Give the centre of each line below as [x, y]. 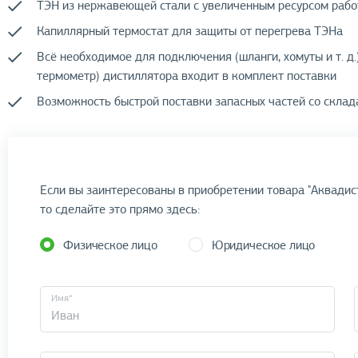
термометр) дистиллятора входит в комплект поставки [187, 76]
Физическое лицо [110, 245]
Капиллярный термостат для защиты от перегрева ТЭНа [190, 31]
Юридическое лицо [263, 245]
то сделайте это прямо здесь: [120, 209]
